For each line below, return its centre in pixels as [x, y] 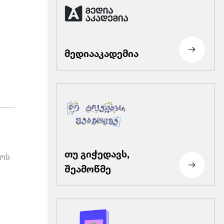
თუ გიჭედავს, [97, 152]
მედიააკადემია [101, 52]
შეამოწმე [87, 167]
